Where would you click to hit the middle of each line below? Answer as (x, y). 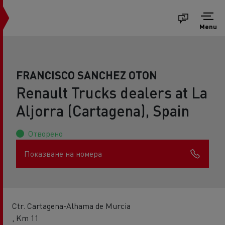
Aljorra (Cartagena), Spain (103, 110)
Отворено (45, 133)
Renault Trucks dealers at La (112, 92)
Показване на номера (63, 153)
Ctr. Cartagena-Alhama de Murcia (71, 206)
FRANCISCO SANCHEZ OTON (87, 75)
